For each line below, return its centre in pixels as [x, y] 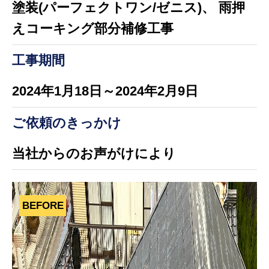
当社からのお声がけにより [94, 154]
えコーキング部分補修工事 [92, 29]
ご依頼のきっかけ [66, 122]
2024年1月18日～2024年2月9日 [105, 91]
